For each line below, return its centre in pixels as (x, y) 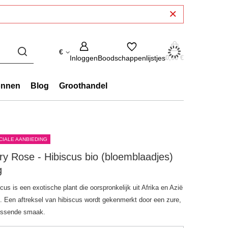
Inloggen (84, 58)
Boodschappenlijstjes (132, 58)
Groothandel (83, 86)
